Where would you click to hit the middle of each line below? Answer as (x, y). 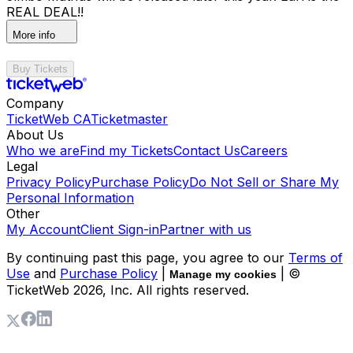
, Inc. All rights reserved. (176, 290)
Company (35, 103)
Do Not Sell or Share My (264, 182)
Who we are (43, 150)
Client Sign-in (120, 229)
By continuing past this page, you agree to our (145, 257)
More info (34, 35)
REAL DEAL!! (45, 11)
